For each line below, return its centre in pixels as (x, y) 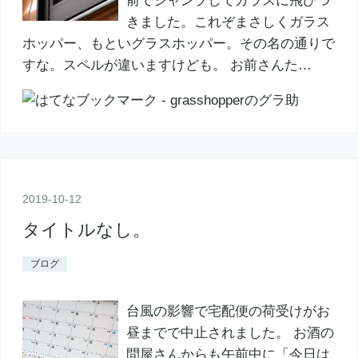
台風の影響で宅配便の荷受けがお (228, 311)
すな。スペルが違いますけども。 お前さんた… (167, 65)
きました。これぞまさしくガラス (228, 22)
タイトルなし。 (86, 229)
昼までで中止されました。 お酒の (230, 332)
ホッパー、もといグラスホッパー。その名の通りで (178, 43)
